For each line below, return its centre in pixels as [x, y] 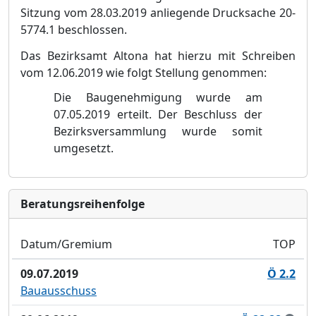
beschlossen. [91, 30]
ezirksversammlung [114, 131]
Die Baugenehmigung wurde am [158, 97]
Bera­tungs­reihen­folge [83, 204]
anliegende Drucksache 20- [221, 13]
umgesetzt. [84, 148]
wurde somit [214, 131]
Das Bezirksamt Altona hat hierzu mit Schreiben [158, 56]
